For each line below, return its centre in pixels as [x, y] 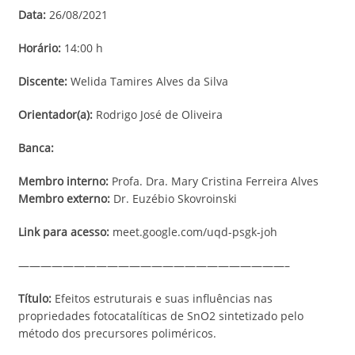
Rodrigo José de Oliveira [158, 115]
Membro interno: [63, 181]
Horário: [40, 48]
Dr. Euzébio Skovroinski [174, 198]
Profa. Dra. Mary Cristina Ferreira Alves [214, 181]
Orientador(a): [55, 115]
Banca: [36, 148]
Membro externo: [64, 198]
